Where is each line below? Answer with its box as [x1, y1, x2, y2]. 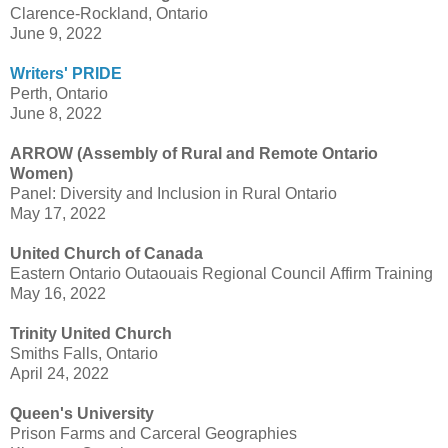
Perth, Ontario [10, 85, 108, 103]
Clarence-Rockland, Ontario [10, 5, 208, 23]
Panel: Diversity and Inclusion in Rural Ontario [10, 185, 337, 203]
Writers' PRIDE [10, 65, 122, 83]
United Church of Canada [10, 245, 203, 263]
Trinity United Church [10, 325, 172, 343]
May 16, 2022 [10, 285, 106, 303]
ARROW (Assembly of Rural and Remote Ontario [10, 145, 378, 163]
